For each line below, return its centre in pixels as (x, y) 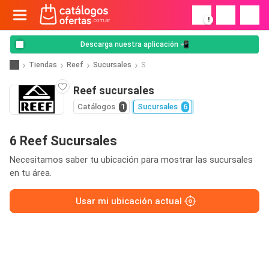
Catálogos (96, 107)
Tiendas (43, 65)
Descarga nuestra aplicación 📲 (134, 44)
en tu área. (31, 173)
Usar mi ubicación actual (128, 201)
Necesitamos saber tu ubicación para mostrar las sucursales (131, 160)
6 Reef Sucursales (63, 141)
